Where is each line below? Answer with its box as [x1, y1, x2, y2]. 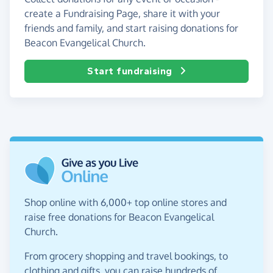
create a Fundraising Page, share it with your [24, 7, 220, 19]
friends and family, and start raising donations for [24, 21, 238, 34]
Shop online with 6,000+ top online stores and [24, 196, 227, 208]
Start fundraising [87, 65, 172, 77]
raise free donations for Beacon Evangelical [24, 210, 214, 223]
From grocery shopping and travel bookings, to [24, 249, 228, 262]
